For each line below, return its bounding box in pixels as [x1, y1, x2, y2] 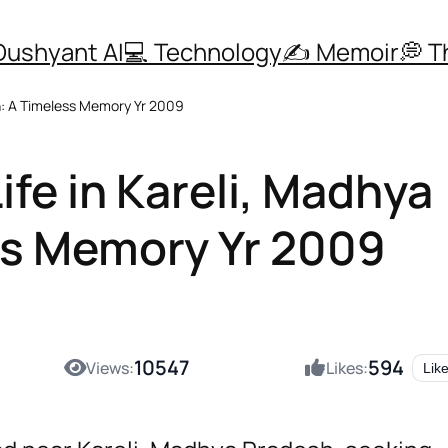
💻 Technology [124, 34, 282, 68]
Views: [86, 357, 134, 380]
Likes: [326, 357, 368, 380]
